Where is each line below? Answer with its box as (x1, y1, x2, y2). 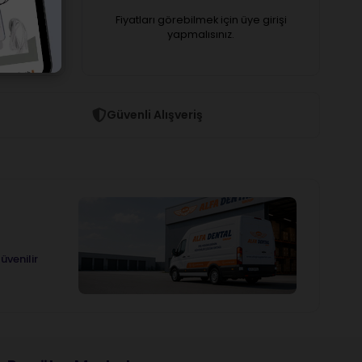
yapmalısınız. (167, 27, 234, 41)
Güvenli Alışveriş (106, 106, 203, 123)
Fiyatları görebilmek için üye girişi (115, 12, 287, 27)
